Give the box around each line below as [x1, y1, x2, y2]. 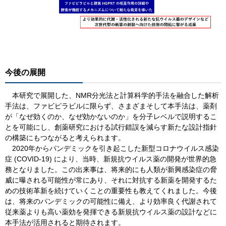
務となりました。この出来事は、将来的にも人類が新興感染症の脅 [5, 165, 217, 174]
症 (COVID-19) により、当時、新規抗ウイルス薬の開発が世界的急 [5, 154, 216, 163]
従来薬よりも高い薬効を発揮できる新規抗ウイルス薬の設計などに [5, 207, 217, 216]
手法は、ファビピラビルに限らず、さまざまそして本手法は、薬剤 [5, 101, 217, 110]
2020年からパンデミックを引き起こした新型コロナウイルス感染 [5, 144, 219, 152]
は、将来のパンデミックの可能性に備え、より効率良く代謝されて [5, 197, 217, 205]
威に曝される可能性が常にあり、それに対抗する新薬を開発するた [5, 176, 217, 184]
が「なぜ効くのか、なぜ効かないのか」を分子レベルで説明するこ [5, 112, 217, 121]
